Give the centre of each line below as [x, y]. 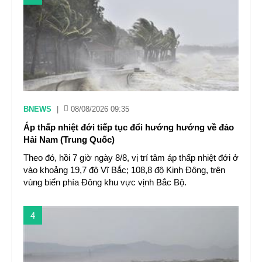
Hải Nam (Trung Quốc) [69, 139]
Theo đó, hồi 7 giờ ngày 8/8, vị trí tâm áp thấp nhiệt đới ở [131, 158]
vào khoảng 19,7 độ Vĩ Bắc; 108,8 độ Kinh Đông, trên [124, 170]
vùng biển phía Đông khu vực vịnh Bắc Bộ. [105, 182]
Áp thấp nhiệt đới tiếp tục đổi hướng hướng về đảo [129, 127]
